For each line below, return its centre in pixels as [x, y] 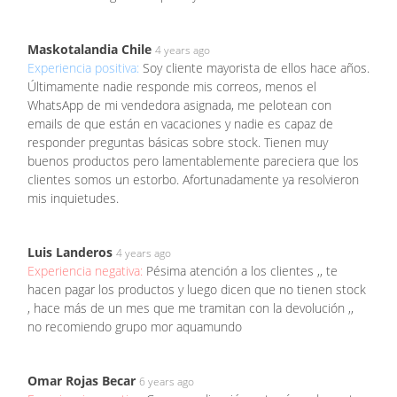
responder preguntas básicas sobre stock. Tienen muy [178, 143]
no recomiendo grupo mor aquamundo [135, 327]
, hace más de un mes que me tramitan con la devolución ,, [191, 308]
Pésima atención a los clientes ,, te [242, 271]
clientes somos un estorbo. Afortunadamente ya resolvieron [193, 180]
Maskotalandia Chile [90, 50]
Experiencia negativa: [87, 271]
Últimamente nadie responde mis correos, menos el [172, 87]
